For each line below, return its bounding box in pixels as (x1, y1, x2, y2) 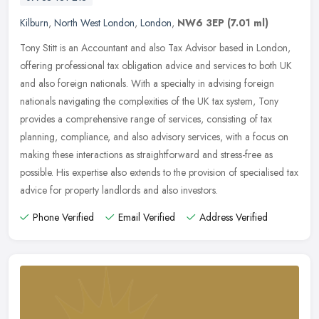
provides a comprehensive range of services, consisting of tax (20, 111, 272, 126)
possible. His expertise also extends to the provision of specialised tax (20, 164, 298, 179)
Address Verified (199, 209, 268, 224)
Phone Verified (33, 209, 94, 224)
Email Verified (118, 209, 175, 224)
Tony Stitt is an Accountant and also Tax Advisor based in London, (20, 40, 291, 55)
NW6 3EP (177, 15, 224, 30)
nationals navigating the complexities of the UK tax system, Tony (20, 93, 278, 108)
